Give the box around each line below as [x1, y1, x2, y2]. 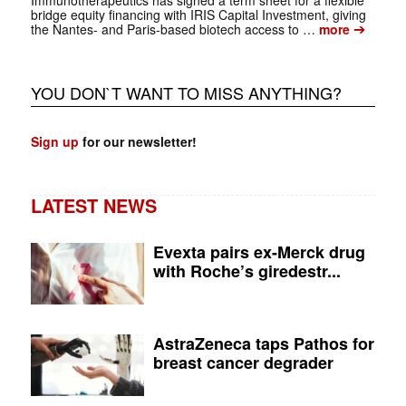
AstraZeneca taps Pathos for [153, 331, 375, 355]
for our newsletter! [78, 131, 197, 150]
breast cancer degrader [153, 350, 334, 374]
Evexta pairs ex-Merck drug [153, 239, 366, 264]
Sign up [30, 131, 79, 150]
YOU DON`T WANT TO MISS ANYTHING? [30, 80, 342, 104]
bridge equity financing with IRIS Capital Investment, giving [30, 5, 366, 24]
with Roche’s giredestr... [153, 258, 342, 283]
